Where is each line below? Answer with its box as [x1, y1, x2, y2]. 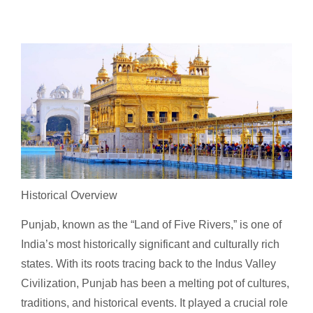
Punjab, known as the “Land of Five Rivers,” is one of [21, 219, 282, 231]
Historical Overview [21, 189, 117, 201]
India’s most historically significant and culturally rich [21, 238, 279, 251]
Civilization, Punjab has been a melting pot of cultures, [21, 277, 289, 290]
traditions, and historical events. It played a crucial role [21, 297, 288, 310]
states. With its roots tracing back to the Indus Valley [21, 258, 276, 270]
